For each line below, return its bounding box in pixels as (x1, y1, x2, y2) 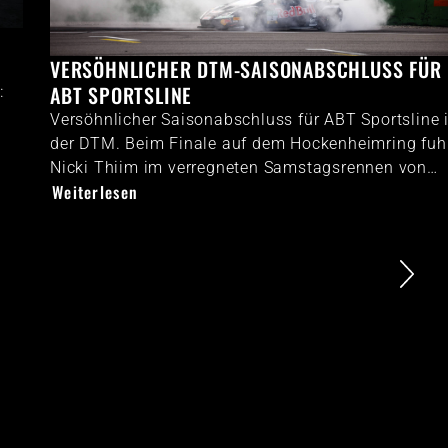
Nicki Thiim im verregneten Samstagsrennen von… (9, 157, 397, 177)
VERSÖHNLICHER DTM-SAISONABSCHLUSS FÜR (9, 53, 401, 84)
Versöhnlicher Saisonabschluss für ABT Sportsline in (9, 109, 418, 129)
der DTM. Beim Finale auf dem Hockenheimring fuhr (9, 133, 412, 153)
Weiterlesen (11, 179, 98, 204)
